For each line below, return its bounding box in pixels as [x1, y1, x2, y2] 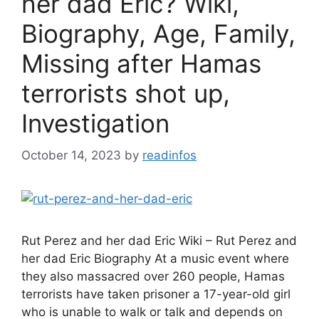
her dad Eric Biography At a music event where [21, 251, 289, 266]
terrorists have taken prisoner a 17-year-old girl [21, 286, 291, 301]
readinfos [142, 147, 197, 162]
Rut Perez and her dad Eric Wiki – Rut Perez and [21, 233, 297, 248]
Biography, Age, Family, [21, 19, 296, 48]
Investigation [21, 108, 169, 138]
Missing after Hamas [21, 48, 261, 78]
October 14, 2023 [21, 147, 121, 162]
